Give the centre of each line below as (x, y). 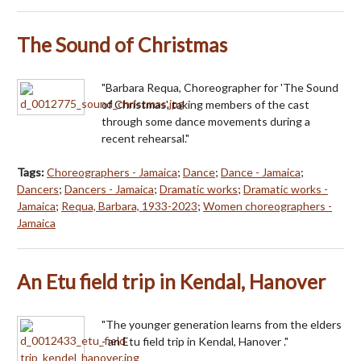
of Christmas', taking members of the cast (205, 104)
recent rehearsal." (145, 138)
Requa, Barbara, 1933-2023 (129, 205)
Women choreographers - (268, 205)
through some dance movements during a (206, 121)
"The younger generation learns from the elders (222, 324)
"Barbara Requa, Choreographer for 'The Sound (220, 87)
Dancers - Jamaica (109, 189)
